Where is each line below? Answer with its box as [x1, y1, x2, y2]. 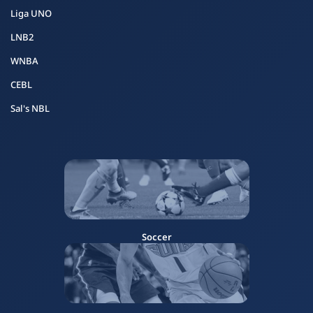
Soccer [141, 231, 172, 243]
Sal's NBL [10, 102, 50, 115]
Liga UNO [10, 7, 52, 20]
